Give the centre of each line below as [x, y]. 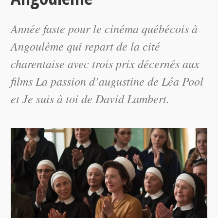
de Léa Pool [174, 81]
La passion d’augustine [90, 81]
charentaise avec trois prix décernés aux [105, 63]
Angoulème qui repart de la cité [86, 46]
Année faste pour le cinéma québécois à [104, 28]
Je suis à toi [51, 98]
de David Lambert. [124, 98]
